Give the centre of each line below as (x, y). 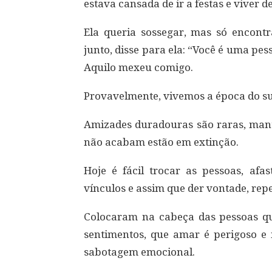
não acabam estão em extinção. (161, 142)
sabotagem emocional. (139, 252)
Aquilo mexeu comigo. (138, 67)
